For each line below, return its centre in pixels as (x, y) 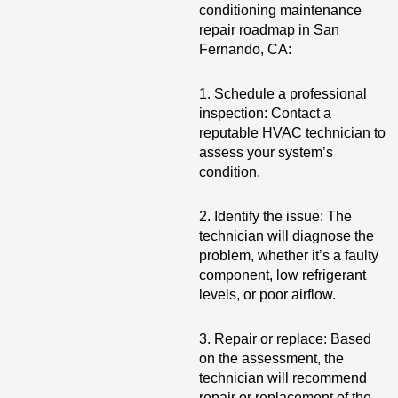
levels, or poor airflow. (267, 295)
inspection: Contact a (265, 113)
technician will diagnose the (287, 236)
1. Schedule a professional (283, 94)
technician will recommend (283, 378)
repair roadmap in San (269, 30)
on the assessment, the (271, 358)
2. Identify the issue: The (275, 216)
